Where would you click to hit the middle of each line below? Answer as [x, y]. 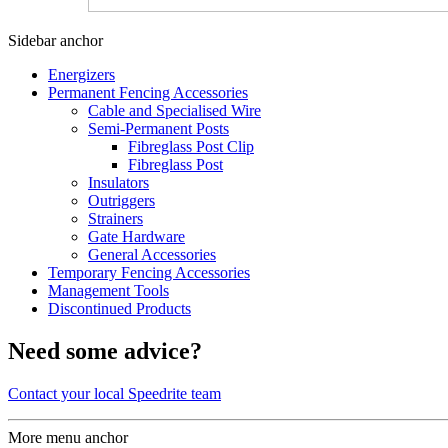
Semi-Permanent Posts [158, 128]
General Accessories [152, 254]
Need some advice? [105, 350]
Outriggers [121, 200]
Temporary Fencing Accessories [149, 272]
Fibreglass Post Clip [191, 146]
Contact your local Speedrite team [114, 393]
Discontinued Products [119, 308]
